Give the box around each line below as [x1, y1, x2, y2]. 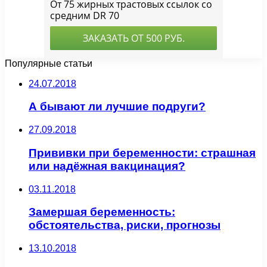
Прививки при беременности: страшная [29, 146, 256, 159]
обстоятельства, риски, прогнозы [29, 219, 221, 232]
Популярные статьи [5, 58, 92, 69]
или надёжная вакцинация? [29, 159, 185, 172]
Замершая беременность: [29, 206, 175, 219]
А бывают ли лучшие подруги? [29, 100, 206, 113]
